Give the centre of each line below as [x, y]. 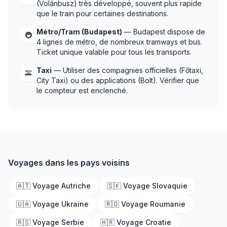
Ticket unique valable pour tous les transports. [114, 52]
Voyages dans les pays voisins [69, 163]
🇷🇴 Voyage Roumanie [145, 204]
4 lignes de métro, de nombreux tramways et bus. [119, 42]
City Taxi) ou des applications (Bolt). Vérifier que [118, 80]
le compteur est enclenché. [82, 90]
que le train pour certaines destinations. [102, 13]
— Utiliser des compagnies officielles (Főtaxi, [127, 70]
